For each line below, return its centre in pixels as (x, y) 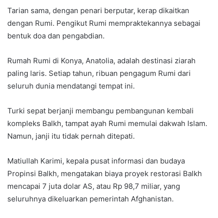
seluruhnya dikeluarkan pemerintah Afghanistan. (91, 199)
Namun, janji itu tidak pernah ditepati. (71, 136)
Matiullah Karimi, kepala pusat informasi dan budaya (96, 161)
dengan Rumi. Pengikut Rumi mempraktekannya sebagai (104, 23)
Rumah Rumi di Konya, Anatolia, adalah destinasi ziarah (101, 61)
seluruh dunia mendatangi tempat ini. (71, 86)
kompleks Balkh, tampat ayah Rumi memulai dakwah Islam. (107, 124)
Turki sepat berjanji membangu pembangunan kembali (100, 111)
